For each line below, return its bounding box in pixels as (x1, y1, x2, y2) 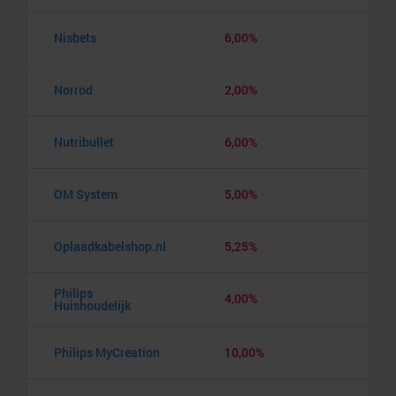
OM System (54, 185, 118, 202)
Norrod (54, 80, 93, 98)
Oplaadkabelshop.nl (54, 237, 166, 255)
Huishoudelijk (54, 296, 131, 314)
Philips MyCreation (54, 343, 160, 361)
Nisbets (54, 28, 96, 46)
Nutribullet (54, 133, 114, 150)
